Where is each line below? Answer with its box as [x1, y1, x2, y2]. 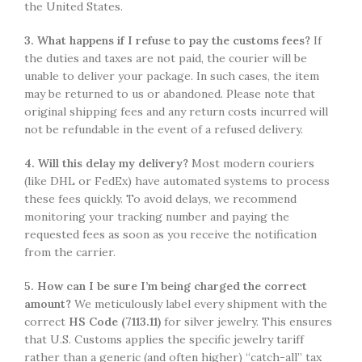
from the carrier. [24, 244, 116, 259]
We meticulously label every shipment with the [71, 296, 327, 311]
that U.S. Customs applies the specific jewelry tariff [24, 331, 304, 347]
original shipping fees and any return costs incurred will [24, 103, 328, 119]
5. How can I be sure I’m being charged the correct [24, 278, 307, 293]
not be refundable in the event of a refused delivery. [24, 121, 303, 137]
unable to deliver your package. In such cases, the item [24, 68, 319, 83]
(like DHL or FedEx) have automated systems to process [24, 173, 330, 188]
